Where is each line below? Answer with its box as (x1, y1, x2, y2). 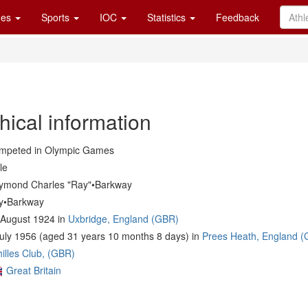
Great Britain (6, 263, 61, 277)
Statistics (147, 10, 188, 24)
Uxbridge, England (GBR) (68, 212, 179, 225)
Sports (41, 10, 72, 24)
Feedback (216, 10, 259, 24)
